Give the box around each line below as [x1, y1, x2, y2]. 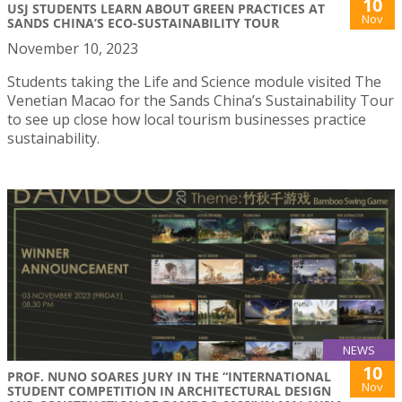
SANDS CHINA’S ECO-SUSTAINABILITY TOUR [7, 13, 279, 31]
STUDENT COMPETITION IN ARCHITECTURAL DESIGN [7, 381, 331, 399]
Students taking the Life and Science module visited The [7, 71, 381, 92]
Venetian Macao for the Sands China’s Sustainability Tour [7, 90, 394, 110]
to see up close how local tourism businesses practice [7, 109, 366, 129]
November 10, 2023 [7, 38, 138, 58]
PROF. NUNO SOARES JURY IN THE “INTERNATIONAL [7, 367, 331, 385]
